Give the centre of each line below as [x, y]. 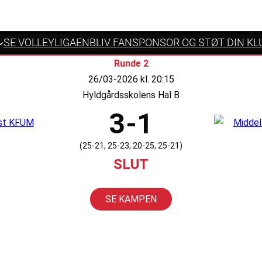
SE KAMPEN [131, 199]
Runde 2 [131, 64]
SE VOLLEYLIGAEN [47, 43]
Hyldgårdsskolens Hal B [131, 95]
